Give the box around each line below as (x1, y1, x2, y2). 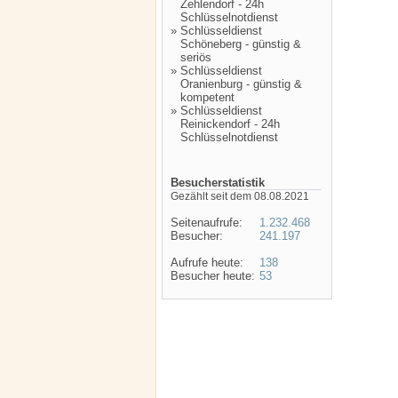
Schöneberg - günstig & (180, 37, 301, 51)
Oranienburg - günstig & (180, 77, 302, 91)
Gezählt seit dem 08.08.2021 (171, 190, 309, 203)
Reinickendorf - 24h (180, 117, 280, 131)
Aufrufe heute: (171, 256, 243, 269)
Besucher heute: (171, 269, 255, 283)
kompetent (180, 91, 235, 104)
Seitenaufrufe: (171, 216, 243, 229)
